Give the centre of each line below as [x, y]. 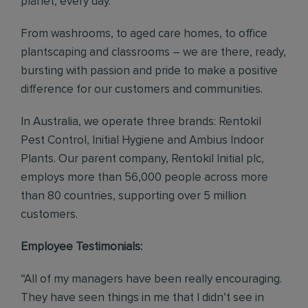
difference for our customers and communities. [142, 90]
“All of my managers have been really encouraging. [151, 279]
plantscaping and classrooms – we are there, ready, [153, 53]
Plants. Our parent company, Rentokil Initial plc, [142, 159]
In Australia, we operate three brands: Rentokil [141, 122]
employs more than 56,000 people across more [144, 178]
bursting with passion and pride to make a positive [149, 71]
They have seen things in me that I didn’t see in [142, 298]
